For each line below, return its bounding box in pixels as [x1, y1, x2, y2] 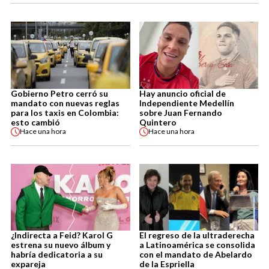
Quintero [139, 116, 177, 127]
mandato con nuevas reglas [11, 97, 119, 108]
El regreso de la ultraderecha [139, 230, 255, 241]
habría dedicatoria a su [11, 249, 103, 260]
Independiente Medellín [139, 97, 234, 108]
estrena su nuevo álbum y [11, 240, 110, 250]
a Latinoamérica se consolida [139, 240, 255, 250]
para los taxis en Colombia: [11, 107, 119, 118]
